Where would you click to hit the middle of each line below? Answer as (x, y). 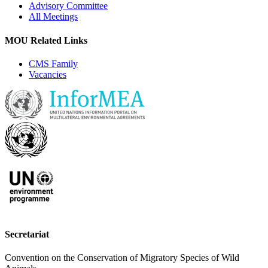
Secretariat (27, 234)
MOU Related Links (46, 40)
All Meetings (53, 17)
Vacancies (48, 74)
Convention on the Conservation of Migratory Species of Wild (122, 258)
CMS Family (53, 63)
